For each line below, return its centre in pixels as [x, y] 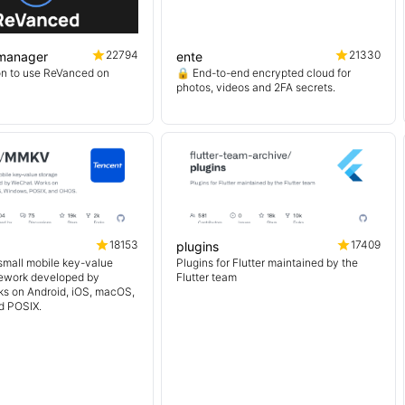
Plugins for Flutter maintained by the [267, 263]
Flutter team [207, 277]
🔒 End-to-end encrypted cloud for [264, 73]
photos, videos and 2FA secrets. [256, 87]
